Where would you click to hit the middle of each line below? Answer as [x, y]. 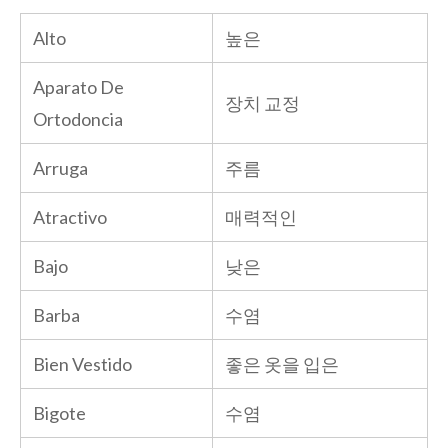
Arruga [60, 167]
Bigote [59, 412]
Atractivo [70, 216]
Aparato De [78, 86]
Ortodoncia [78, 118]
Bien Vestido [82, 363]
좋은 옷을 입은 [282, 363]
